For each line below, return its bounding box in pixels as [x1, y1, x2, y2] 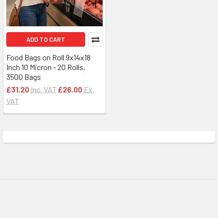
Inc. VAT [31, 85, 56, 94]
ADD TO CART [26, 36, 65, 43]
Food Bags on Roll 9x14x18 [6, 53, 91, 62]
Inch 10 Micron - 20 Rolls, [6, 62, 85, 72]
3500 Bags [6, 72, 41, 81]
